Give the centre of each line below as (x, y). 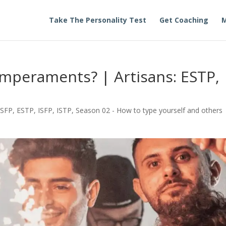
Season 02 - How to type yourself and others (149, 110)
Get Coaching (184, 20)
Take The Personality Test (97, 20)
